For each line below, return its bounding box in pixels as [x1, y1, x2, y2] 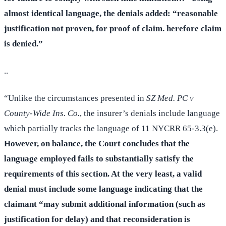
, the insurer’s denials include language [80, 108, 220, 119]
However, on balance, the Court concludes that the [4, 139, 190, 149]
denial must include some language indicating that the [4, 184, 203, 194]
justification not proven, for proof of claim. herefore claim [4, 24, 221, 34]
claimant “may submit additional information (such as [4, 199, 205, 209]
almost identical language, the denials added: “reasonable [4, 9, 218, 19]
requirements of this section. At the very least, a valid [4, 169, 202, 179]
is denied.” [4, 39, 43, 49]
